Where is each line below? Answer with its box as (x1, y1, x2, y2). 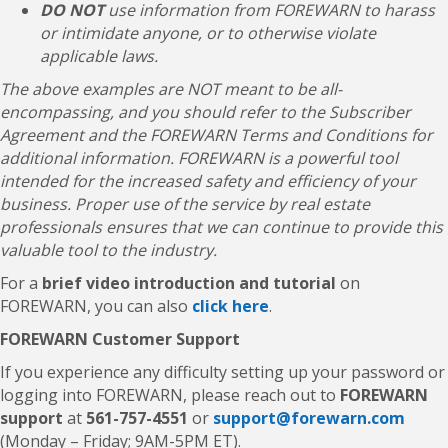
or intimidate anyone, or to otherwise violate (40, 21, 376, 44)
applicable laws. (40, 44, 158, 67)
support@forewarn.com (213, 406, 405, 429)
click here (192, 294, 269, 317)
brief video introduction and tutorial (42, 271, 336, 294)
